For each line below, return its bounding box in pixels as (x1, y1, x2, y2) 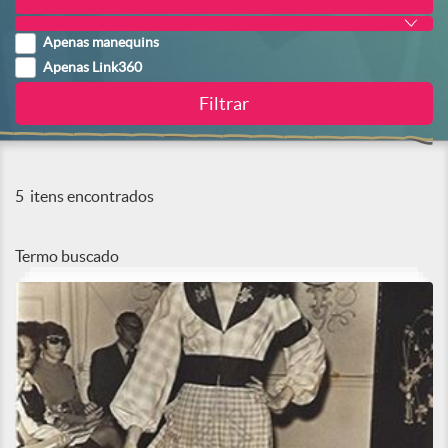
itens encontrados (27, 187, 154, 205)
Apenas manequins (43, 34, 159, 51)
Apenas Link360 (43, 59, 142, 76)
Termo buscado (15, 247, 119, 265)
